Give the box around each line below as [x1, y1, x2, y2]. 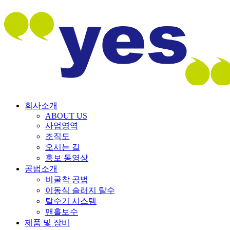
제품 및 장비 [25, 218, 70, 227]
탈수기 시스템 [45, 196, 97, 205]
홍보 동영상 [45, 153, 88, 162]
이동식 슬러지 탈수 [45, 185, 115, 195]
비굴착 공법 [45, 175, 88, 184]
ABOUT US [45, 111, 87, 120]
